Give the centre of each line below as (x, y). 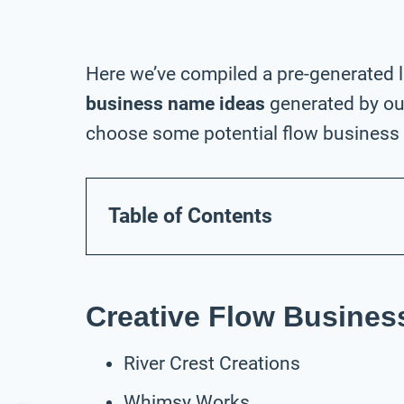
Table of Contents (190, 216)
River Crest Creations (212, 363)
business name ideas (175, 103)
